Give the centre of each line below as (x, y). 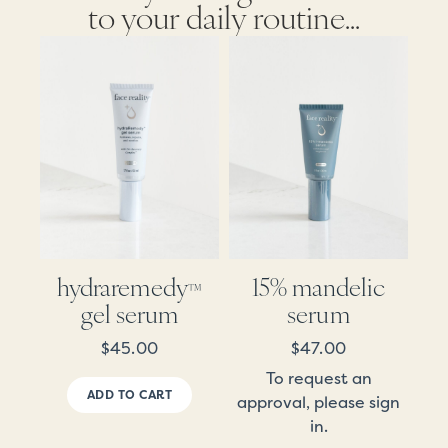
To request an (318, 379)
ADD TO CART (129, 395)
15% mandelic (318, 285)
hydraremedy (122, 285)
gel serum (129, 312)
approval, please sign (318, 403)
